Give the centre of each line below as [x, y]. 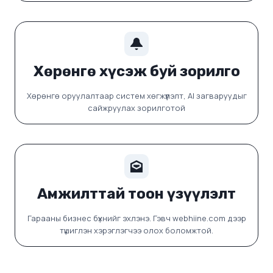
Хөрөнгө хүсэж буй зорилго [136, 72]
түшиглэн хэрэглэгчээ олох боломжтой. [136, 231]
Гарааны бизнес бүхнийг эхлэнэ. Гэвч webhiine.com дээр [136, 218]
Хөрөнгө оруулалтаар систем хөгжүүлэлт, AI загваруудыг [136, 96]
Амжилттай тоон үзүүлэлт [136, 194]
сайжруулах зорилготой [136, 108]
